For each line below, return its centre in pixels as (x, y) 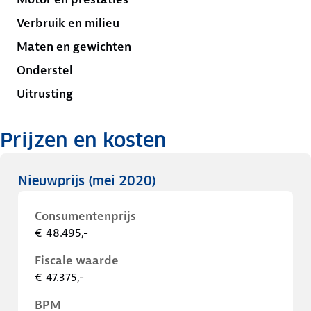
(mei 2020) (122, 181)
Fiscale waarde (77, 260)
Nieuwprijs (53, 181)
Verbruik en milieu (68, 23)
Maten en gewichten (74, 47)
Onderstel (45, 70)
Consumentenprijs (85, 216)
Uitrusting (45, 94)
